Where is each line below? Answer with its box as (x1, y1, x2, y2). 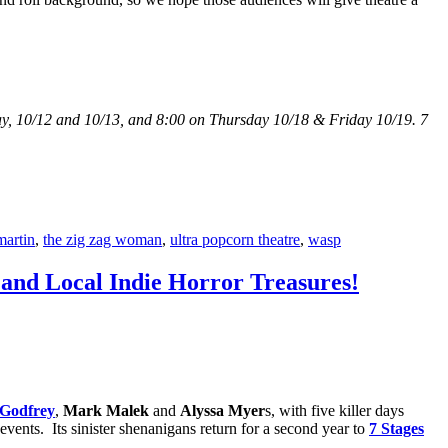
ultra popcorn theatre (170, 231, 300, 249)
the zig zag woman (43, 231, 162, 249)
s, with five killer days (265, 402, 404, 420)
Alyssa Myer (180, 402, 265, 420)
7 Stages (369, 420, 424, 438)
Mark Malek (63, 402, 149, 420)
